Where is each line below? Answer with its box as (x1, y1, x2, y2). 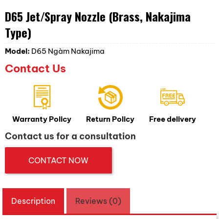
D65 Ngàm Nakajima (31, 46, 105, 56)
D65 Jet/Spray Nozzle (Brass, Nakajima (5, 7, 191, 25)
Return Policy (86, 114, 134, 124)
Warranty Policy (12, 114, 71, 124)
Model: (5, 46, 31, 56)
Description (11, 196, 55, 206)
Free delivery (149, 114, 196, 124)
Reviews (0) (75, 196, 121, 206)
